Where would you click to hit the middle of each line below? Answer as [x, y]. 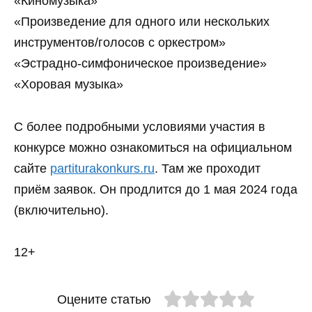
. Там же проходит [208, 168]
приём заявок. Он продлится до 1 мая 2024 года [156, 189]
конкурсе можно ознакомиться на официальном [153, 147]
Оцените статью [104, 300]
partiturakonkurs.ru [102, 168]
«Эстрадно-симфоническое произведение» [140, 64]
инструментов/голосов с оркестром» [120, 43]
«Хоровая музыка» [69, 85]
